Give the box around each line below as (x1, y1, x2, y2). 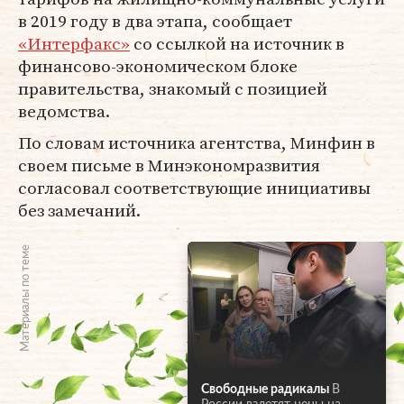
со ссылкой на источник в (130, 32, 344, 56)
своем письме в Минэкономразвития (18, 153, 320, 178)
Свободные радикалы (201, 383, 329, 397)
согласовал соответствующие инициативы (18, 176, 371, 200)
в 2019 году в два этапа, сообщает (18, 9, 292, 33)
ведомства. (18, 99, 110, 124)
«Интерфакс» (18, 32, 130, 56)
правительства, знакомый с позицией (18, 77, 327, 101)
